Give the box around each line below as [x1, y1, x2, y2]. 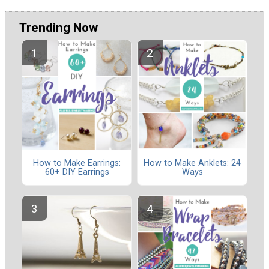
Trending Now [19, 20, 98, 35]
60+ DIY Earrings [44, 166, 109, 177]
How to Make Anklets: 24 [144, 157, 241, 168]
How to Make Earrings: [33, 157, 121, 168]
